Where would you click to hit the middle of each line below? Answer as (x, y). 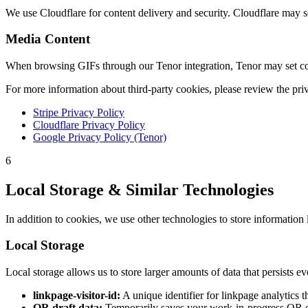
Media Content (48, 39)
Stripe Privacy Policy (79, 112)
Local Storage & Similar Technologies (140, 189)
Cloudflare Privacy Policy (89, 124)
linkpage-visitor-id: (77, 296)
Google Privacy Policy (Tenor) (100, 137)
